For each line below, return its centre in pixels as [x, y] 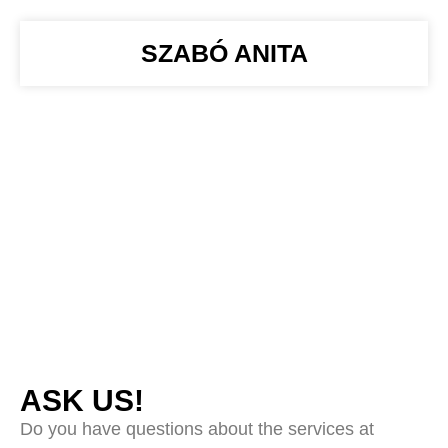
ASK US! [82, 400]
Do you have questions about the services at [197, 428]
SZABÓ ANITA [224, 52]
